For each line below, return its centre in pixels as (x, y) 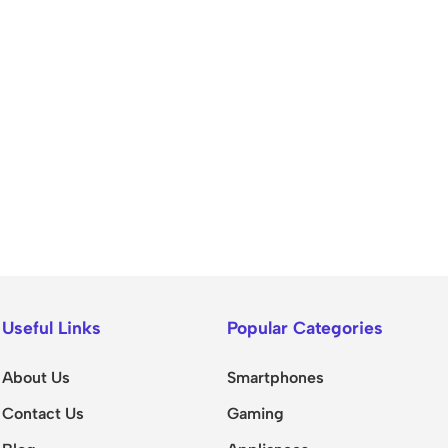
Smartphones (276, 377)
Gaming (256, 413)
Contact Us (43, 413)
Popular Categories (305, 327)
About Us (36, 377)
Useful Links (52, 327)
